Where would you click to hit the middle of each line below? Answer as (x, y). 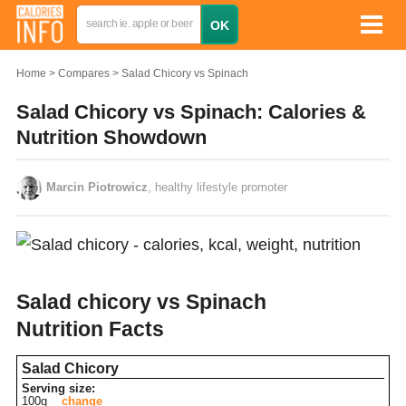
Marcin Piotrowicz (97, 187)
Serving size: (58, 388)
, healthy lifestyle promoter (217, 187)
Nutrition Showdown (111, 137)
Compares (84, 73)
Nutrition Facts (90, 329)
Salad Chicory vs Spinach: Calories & (191, 112)
